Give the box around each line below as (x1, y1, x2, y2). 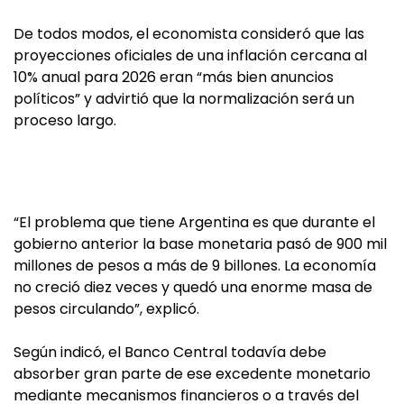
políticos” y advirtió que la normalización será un (14, 88, 354, 109)
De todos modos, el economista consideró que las (14, 23, 364, 44)
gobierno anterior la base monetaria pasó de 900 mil (14, 234, 387, 254)
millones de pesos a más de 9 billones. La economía (14, 255, 376, 276)
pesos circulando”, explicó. (14, 298, 199, 319)
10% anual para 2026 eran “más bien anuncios (14, 67, 334, 87)
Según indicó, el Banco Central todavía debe (14, 342, 326, 363)
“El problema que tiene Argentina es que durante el (14, 212, 375, 233)
